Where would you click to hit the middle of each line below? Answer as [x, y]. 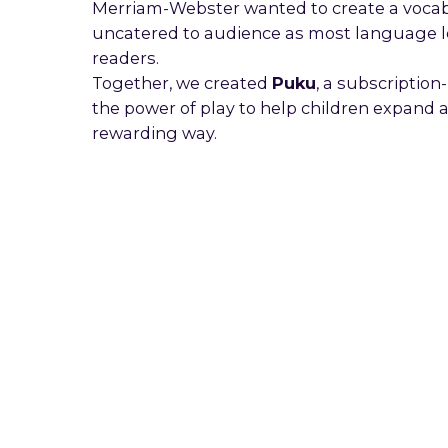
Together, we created [182, 83]
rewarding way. [154, 133]
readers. [125, 58]
